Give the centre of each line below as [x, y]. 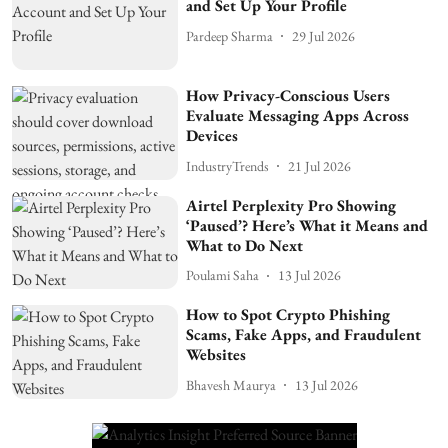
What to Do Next [245, 245]
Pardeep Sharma [230, 35]
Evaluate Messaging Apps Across [298, 116]
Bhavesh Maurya [231, 384]
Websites [216, 355]
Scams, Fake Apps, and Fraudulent [304, 335]
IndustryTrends [228, 165]
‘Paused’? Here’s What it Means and [307, 225]
